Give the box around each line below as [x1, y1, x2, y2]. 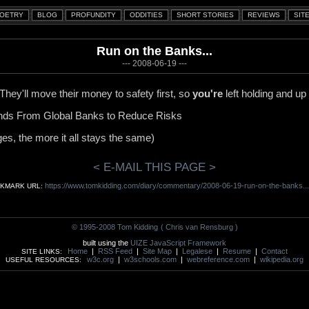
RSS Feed [98, 247, 132, 255]
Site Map [143, 247, 172, 255]
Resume [223, 247, 251, 255]
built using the [83, 239, 130, 247]
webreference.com [187, 255, 250, 263]
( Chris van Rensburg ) [160, 223, 238, 231]
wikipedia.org [260, 255, 303, 263]
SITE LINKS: [21, 248, 62, 255]
